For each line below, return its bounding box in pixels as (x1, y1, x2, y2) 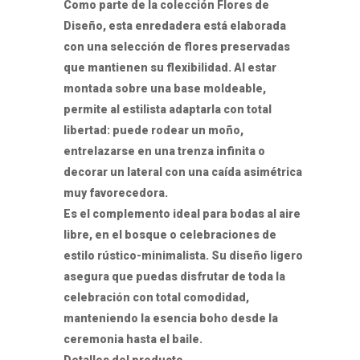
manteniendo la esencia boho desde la (63, 311, 278, 325)
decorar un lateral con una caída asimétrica (63, 165, 302, 178)
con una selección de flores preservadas (63, 39, 290, 53)
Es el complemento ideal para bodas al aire (63, 207, 301, 220)
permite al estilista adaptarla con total (63, 102, 272, 116)
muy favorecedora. (63, 186, 168, 199)
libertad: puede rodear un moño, (63, 123, 243, 137)
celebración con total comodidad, (63, 290, 249, 304)
